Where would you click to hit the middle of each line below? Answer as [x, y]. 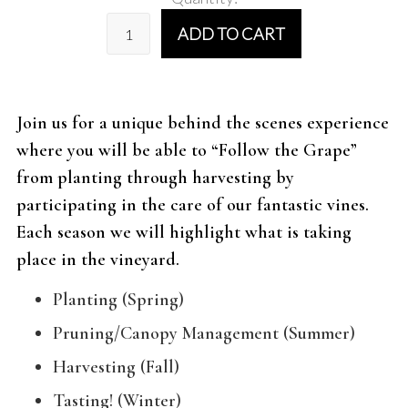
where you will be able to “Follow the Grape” [187, 150]
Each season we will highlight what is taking [184, 232]
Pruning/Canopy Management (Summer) [204, 333]
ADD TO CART [231, 34]
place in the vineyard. [98, 259]
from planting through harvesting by [155, 177]
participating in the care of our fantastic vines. [193, 204]
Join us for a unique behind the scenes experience [203, 122]
